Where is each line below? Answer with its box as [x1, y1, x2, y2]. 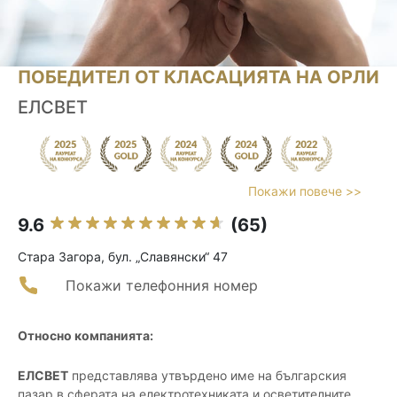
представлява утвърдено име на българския [68, 368, 346, 384]
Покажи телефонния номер [66, 276, 258, 295]
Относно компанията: [18, 328, 153, 344]
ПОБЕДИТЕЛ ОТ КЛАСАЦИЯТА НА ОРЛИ [18, 66, 379, 89]
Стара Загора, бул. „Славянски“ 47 [18, 249, 228, 265]
